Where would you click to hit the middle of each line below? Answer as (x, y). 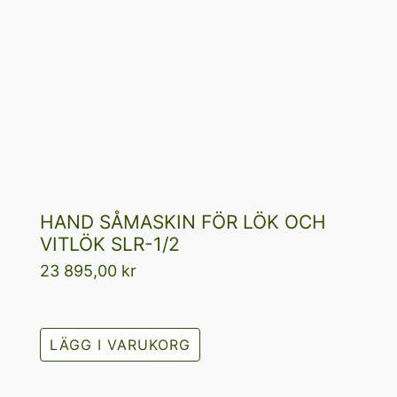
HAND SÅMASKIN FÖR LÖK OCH (183, 222)
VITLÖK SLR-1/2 (109, 245)
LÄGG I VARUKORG (120, 345)
